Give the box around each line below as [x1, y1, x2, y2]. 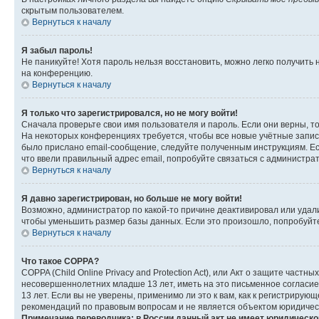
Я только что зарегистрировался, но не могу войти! [21, 108, 238, 118]
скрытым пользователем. [21, 5, 124, 16]
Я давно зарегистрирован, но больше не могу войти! [21, 193, 242, 204]
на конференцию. [21, 68, 93, 78]
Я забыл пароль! [21, 45, 93, 56]
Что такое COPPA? [21, 256, 99, 266]
